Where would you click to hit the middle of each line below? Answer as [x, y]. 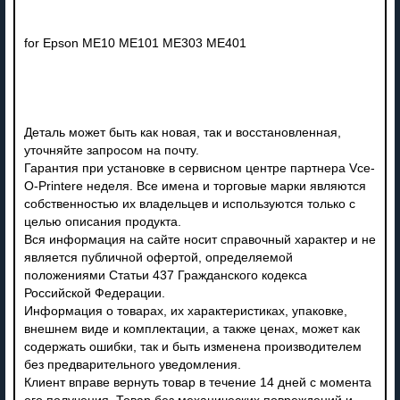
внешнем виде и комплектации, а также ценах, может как [192, 329]
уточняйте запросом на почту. [111, 150]
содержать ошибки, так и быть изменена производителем [192, 346]
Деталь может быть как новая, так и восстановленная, [182, 132]
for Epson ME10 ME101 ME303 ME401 [135, 43]
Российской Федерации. [94, 293]
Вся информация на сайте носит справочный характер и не [200, 239]
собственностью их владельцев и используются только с [189, 204]
